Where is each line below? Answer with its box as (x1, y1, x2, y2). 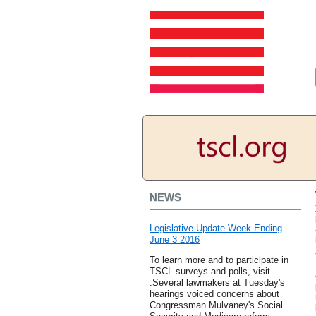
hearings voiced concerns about (150, 288, 279, 300)
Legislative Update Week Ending (150, 223, 282, 234)
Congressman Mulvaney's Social (150, 300, 283, 311)
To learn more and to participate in (150, 255, 288, 266)
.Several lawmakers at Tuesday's (150, 277, 285, 288)
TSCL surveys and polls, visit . (150, 266, 276, 277)
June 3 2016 (150, 234, 200, 245)
